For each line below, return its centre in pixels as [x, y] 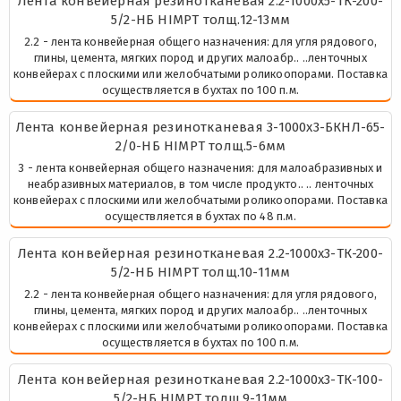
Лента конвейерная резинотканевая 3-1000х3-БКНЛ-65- [200, 127]
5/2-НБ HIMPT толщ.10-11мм [200, 272]
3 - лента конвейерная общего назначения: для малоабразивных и [200, 167]
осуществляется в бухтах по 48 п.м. [200, 216]
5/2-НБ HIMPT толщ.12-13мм [200, 19]
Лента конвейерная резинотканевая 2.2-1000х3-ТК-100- [200, 379]
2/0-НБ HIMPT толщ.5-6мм [200, 145]
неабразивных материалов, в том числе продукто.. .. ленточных [200, 183]
